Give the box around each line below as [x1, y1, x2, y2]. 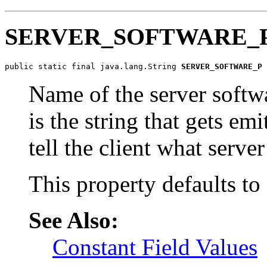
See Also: [29, 207, 119, 233]
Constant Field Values [52, 234, 257, 260]
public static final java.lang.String [5, 62, 181, 71]
